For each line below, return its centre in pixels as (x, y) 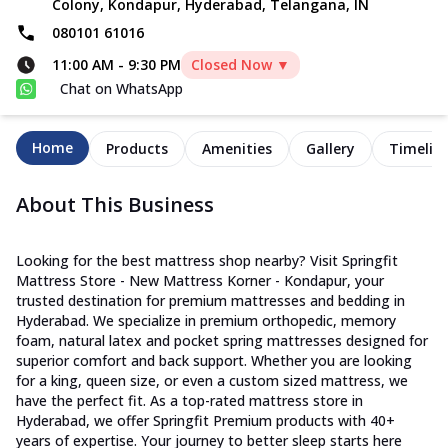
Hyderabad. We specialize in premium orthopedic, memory (206, 321)
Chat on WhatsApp (121, 89)
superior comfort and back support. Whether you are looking (214, 361)
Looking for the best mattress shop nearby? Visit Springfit (207, 261)
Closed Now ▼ (240, 65)
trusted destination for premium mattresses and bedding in (210, 301)
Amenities (237, 149)
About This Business (115, 205)
